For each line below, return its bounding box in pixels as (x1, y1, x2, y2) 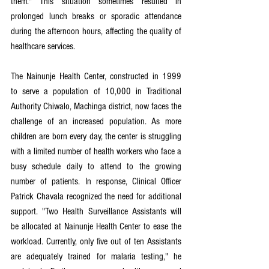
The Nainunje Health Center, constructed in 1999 (11, 71, 181, 82)
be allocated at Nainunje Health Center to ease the (11, 221, 181, 232)
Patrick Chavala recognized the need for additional (11, 191, 181, 202)
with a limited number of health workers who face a (11, 146, 181, 157)
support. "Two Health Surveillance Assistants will (11, 206, 181, 217)
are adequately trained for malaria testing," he (11, 251, 181, 262)
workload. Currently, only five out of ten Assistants (11, 236, 181, 247)
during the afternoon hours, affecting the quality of (11, 26, 181, 37)
